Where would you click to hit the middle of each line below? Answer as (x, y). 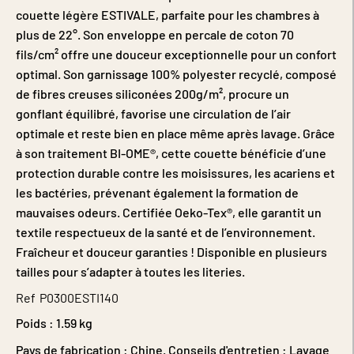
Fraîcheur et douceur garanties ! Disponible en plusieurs (171, 252)
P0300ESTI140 (79, 298)
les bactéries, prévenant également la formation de (157, 193)
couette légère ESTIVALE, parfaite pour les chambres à (168, 15)
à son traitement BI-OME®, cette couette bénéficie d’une (171, 153)
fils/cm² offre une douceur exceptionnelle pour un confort (176, 55)
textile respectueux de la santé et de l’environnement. (166, 232)
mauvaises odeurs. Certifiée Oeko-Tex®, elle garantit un (169, 213)
